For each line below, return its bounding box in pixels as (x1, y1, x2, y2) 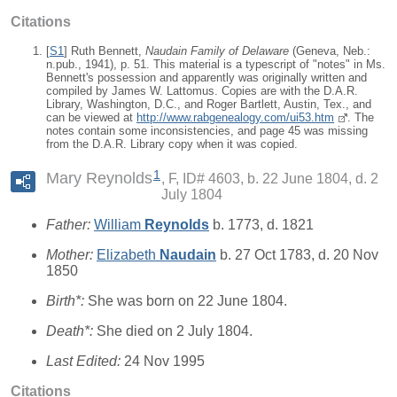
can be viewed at (46, 111, 136, 125)
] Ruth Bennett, (64, 44, 145, 58)
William (94, 216, 144, 232)
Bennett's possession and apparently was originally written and (46, 71, 367, 85)
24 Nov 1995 (124, 353, 205, 369)
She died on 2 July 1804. (97, 323, 253, 339)
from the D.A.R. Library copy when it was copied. (46, 137, 298, 152)
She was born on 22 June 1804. (88, 292, 287, 308)
